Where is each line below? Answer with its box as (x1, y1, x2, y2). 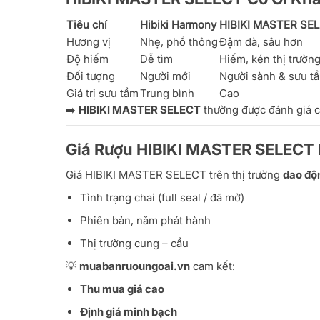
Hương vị (66, 35, 111, 49)
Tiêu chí (66, 18, 107, 32)
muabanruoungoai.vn (79, 259, 190, 274)
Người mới (140, 69, 191, 84)
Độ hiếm (66, 52, 109, 66)
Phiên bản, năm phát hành (80, 214, 211, 228)
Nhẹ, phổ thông (140, 35, 218, 49)
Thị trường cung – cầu (80, 236, 189, 251)
